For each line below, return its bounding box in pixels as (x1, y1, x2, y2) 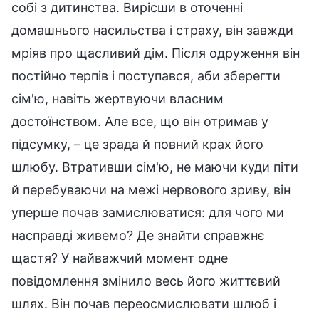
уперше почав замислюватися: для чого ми (11, 204, 284, 220)
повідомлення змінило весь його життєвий (11, 273, 281, 288)
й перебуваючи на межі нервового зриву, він (11, 182, 291, 197)
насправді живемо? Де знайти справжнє (11, 227, 265, 243)
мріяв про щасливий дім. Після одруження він (11, 45, 300, 61)
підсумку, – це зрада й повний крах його (11, 136, 263, 152)
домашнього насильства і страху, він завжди (11, 22, 293, 38)
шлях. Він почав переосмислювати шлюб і (11, 296, 276, 311)
